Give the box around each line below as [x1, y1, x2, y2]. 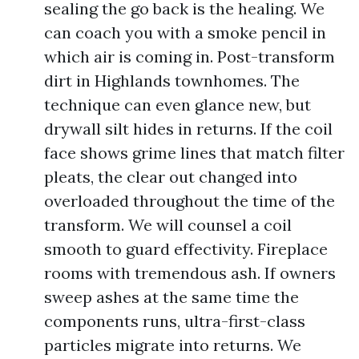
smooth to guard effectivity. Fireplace [44, 239, 328, 259]
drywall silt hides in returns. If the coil [44, 119, 333, 139]
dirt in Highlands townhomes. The [44, 71, 300, 91]
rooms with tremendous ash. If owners [44, 263, 336, 283]
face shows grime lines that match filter [44, 143, 345, 163]
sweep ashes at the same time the [44, 287, 299, 307]
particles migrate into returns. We [44, 335, 301, 355]
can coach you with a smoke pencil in [44, 22, 326, 42]
